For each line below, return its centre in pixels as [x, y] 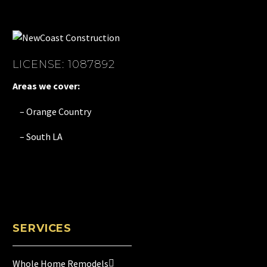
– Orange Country [52, 111]
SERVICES [42, 228]
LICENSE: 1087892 [64, 65]
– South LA [38, 137]
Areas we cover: [46, 86]
